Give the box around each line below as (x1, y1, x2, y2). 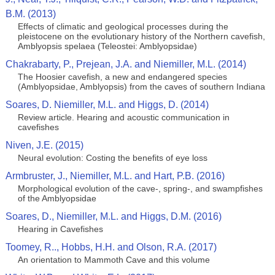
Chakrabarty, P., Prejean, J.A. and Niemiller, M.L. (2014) (5, 59, 246, 69)
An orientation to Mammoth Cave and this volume (17, 255, 210, 265)
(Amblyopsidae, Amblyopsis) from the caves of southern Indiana (17, 82, 265, 91)
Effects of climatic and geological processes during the (17, 21, 228, 31)
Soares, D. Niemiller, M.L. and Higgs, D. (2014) (5, 99, 209, 110)
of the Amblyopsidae (17, 193, 96, 203)
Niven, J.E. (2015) (5, 140, 83, 150)
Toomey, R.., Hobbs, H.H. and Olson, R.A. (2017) (5, 242, 217, 252)
